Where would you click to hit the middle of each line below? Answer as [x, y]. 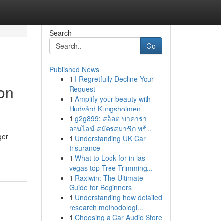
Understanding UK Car [110, 138]
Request [82, 89]
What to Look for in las [110, 158]
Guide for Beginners [100, 187]
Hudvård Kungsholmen [105, 109]
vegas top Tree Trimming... [111, 168]
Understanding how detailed [118, 197]
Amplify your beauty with [113, 99]
